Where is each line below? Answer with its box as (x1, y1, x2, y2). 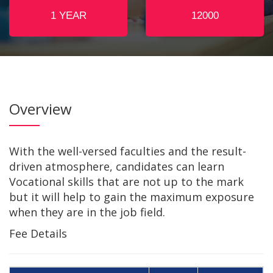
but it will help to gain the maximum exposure (9, 190, 254, 204)
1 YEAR (50, 10, 87, 21)
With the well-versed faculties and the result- (9, 144, 246, 158)
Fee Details (9, 226, 67, 241)
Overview (9, 99, 72, 119)
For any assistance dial (9, 74, 101, 86)
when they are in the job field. (9, 205, 165, 219)
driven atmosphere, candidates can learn (9, 159, 224, 174)
